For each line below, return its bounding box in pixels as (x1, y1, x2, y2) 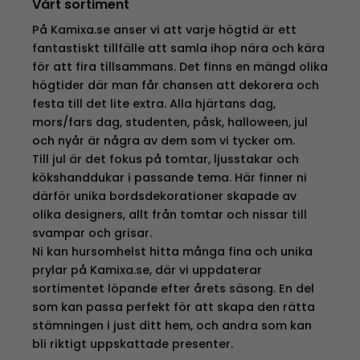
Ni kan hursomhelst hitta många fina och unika (31, 243, 313, 260)
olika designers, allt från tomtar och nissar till (31, 207, 307, 223)
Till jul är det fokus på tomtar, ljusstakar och (31, 151, 299, 168)
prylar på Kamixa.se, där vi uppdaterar (31, 262, 262, 279)
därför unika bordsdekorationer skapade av (31, 188, 297, 205)
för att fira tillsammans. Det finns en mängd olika (31, 59, 328, 76)
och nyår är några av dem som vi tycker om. (31, 133, 295, 149)
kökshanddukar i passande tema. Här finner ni (31, 170, 307, 186)
